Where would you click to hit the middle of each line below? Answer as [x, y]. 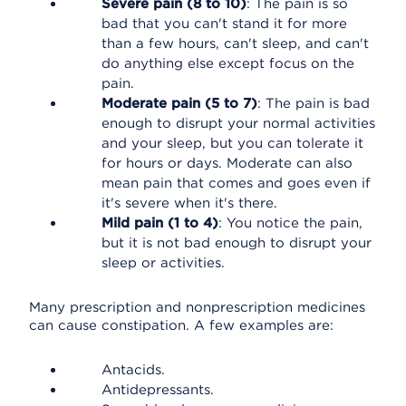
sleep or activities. [163, 263]
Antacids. [133, 370]
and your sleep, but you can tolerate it [232, 143]
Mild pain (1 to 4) [160, 223]
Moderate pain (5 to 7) [179, 103]
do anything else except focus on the [228, 63]
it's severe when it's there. [189, 203]
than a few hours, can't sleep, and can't [235, 43]
